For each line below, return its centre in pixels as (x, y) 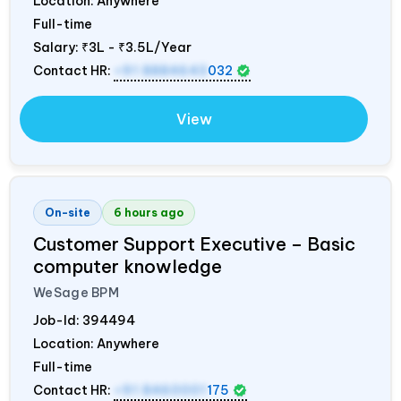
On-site (68, 212)
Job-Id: (58, 320)
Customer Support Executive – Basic (194, 243)
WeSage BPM (76, 292)
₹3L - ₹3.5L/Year (137, 47)
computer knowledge (128, 266)
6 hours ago (149, 212)
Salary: (57, 47)
